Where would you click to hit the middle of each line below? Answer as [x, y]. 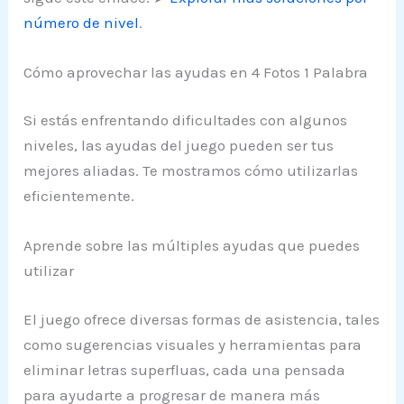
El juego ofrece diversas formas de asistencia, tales [202, 319]
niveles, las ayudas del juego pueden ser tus [179, 146]
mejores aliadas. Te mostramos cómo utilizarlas [191, 171]
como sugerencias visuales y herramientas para [193, 344]
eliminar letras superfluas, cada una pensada [185, 369]
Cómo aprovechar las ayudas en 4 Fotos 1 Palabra [196, 72]
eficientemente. [79, 196]
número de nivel [82, 22]
